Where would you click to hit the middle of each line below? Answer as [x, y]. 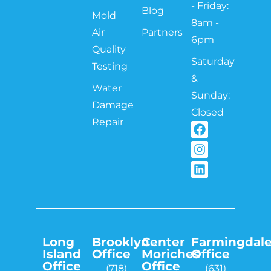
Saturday [213, 61]
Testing [110, 66]
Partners [162, 32]
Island [62, 254]
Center [163, 242]
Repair [108, 122]
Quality [109, 49]
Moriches [171, 254]
